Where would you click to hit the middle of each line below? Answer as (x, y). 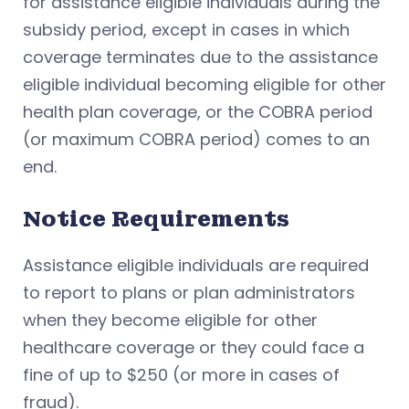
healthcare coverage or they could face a (194, 347)
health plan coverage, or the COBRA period (198, 111)
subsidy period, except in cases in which (186, 29)
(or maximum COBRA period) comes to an (196, 139)
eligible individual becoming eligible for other (204, 84)
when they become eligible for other (170, 320)
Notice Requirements (156, 218)
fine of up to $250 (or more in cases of (181, 374)
